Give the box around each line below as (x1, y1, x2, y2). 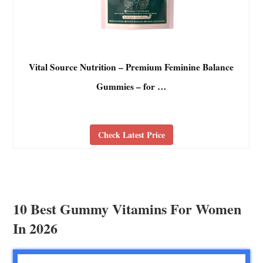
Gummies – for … (96, 80, 167, 93)
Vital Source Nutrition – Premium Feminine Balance (29, 60, 234, 74)
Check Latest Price (97, 129, 165, 141)
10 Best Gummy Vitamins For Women (13, 198, 242, 219)
